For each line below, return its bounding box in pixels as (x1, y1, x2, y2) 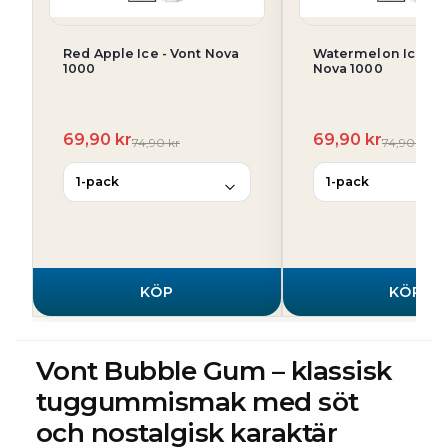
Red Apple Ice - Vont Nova (63, 46, 240, 61)
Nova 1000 (312, 61, 383, 76)
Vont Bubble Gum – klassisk (36, 355, 392, 387)
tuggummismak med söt (36, 386, 359, 418)
